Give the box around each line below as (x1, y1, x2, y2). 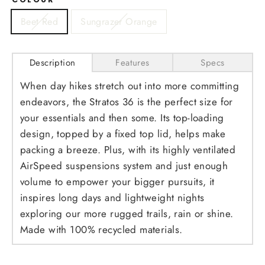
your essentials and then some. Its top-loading (20, 111, 224, 125)
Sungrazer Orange (80, 15, 157, 29)
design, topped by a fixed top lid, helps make (20, 127, 226, 141)
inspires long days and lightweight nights (20, 190, 205, 205)
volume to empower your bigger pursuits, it (20, 174, 215, 189)
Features (115, 56, 150, 70)
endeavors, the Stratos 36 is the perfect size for (20, 95, 233, 109)
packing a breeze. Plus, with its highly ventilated (20, 143, 236, 157)
